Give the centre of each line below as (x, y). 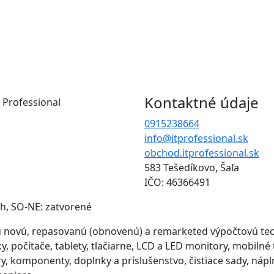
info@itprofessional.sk (196, 138)
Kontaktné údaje (202, 102)
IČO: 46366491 (177, 182)
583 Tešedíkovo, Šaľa (192, 167)
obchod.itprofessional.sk (202, 153)
